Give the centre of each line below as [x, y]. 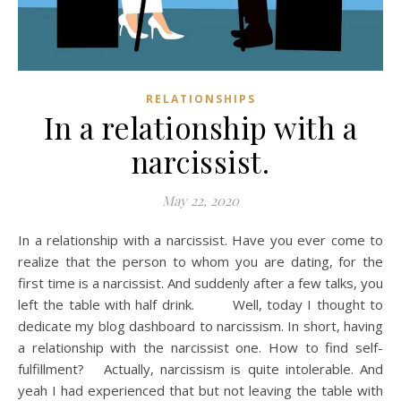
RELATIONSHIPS [200, 98]
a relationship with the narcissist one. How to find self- [200, 347]
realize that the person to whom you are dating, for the [200, 261]
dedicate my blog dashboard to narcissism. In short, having [200, 325]
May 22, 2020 [200, 200]
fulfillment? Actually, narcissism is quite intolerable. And [200, 368]
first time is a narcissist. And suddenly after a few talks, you [200, 282]
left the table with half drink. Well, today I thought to [200, 304]
